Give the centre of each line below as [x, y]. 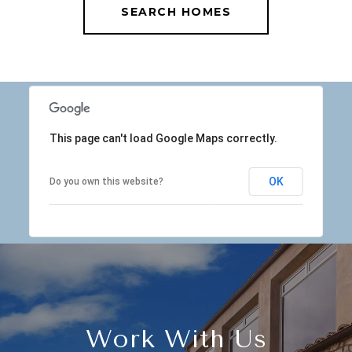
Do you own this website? [106, 181]
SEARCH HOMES [176, 11]
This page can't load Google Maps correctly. [163, 138]
